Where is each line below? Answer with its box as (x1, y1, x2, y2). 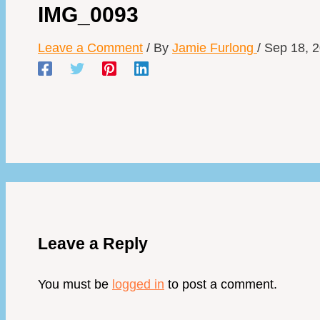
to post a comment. (164, 276, 277, 291)
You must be (38, 276, 112, 291)
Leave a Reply (38, 234, 148, 253)
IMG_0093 (38, 2, 139, 26)
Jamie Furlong (172, 40, 257, 55)
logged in (112, 276, 164, 291)
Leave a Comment (38, 40, 143, 55)
